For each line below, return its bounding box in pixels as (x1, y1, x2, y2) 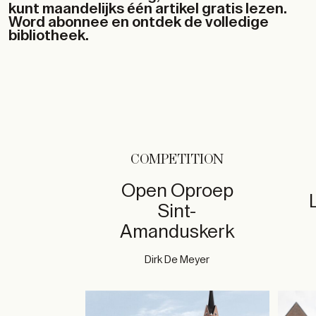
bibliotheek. (8, 28, 89, 43)
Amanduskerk (120, 222, 235, 241)
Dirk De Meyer (145, 255, 210, 265)
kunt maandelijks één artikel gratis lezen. (8, 1, 287, 16)
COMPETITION (130, 152, 224, 167)
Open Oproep (121, 181, 233, 200)
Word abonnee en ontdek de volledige (8, 15, 269, 30)
